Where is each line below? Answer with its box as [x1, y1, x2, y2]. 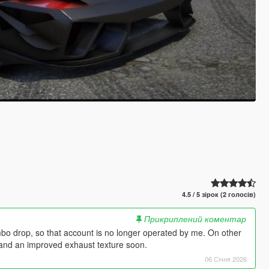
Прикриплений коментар [144, 213, 246, 225]
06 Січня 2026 [204, 254, 247, 264]
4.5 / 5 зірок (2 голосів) [182, 190, 256, 199]
